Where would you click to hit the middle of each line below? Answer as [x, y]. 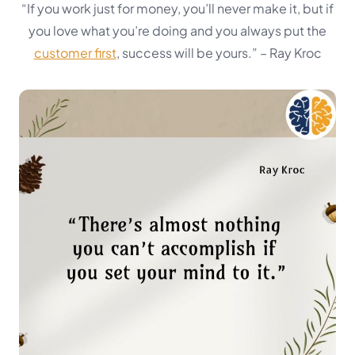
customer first [75, 53]
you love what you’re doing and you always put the [177, 31]
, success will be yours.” [188, 53]
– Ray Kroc [290, 53]
